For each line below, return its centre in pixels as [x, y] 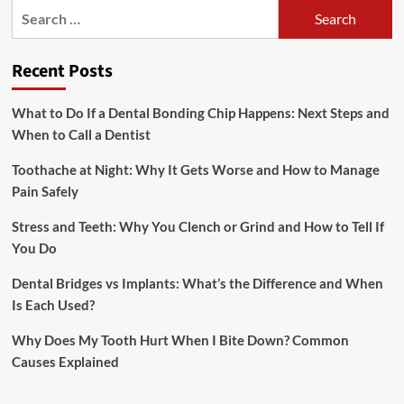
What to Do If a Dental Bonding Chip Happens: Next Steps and [200, 113]
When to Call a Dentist [81, 134]
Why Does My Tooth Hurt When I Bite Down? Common [180, 340]
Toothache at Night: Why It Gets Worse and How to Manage [195, 170]
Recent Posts [62, 71]
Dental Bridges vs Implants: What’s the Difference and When [197, 283]
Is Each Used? [53, 305]
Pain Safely [45, 191]
